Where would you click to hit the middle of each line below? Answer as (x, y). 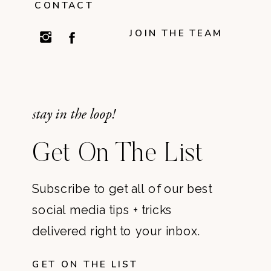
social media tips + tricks (102, 210)
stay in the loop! (74, 114)
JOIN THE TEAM (177, 33)
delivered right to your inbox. (116, 231)
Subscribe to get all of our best (122, 189)
